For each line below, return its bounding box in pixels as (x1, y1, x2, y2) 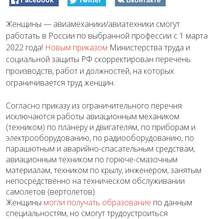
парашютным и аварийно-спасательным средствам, (6, 143, 195, 154)
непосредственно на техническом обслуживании (6, 175, 185, 186)
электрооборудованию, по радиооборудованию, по (6, 132, 194, 143)
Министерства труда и (108, 42, 190, 53)
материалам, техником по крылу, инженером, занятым (6, 164, 201, 175)
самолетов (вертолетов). (6, 186, 96, 197)
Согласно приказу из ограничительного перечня (6, 100, 182, 111)
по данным (151, 197, 192, 208)
